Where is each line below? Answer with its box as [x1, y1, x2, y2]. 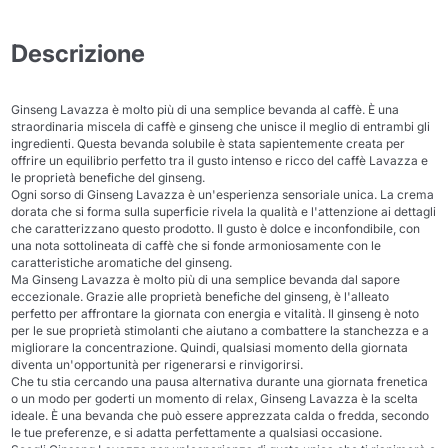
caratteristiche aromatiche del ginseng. [11, 255, 233, 270]
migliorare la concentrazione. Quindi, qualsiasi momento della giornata [11, 340, 409, 355]
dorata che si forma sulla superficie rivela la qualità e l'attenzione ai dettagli [11, 204, 437, 219]
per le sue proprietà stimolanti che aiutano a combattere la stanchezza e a [11, 323, 430, 338]
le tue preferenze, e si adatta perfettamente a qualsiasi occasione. [11, 425, 383, 440]
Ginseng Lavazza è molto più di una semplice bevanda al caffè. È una [11, 102, 400, 117]
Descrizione [11, 39, 146, 68]
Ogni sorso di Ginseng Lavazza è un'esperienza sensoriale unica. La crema [11, 187, 435, 202]
